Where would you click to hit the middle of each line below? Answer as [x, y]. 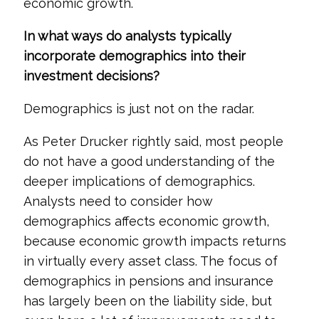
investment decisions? [91, 76]
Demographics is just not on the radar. [138, 109]
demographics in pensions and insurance [148, 281]
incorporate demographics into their [134, 56]
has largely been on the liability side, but [147, 301]
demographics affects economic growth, [146, 221]
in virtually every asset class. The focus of [150, 261]
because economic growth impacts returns [155, 241]
